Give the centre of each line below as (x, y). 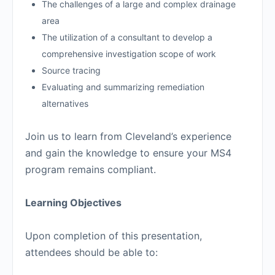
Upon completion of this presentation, (114, 236)
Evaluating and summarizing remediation (123, 87)
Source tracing (71, 71)
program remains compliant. (91, 170)
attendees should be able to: (91, 253)
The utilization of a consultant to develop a (127, 37)
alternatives (65, 104)
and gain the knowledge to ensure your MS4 (128, 153)
